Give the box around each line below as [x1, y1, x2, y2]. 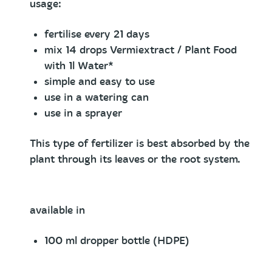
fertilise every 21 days [44, 28, 149, 41]
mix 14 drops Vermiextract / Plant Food [44, 44, 237, 56]
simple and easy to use [44, 75, 155, 88]
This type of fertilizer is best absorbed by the [30, 137, 250, 150]
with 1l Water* [44, 59, 114, 72]
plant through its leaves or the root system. [30, 153, 240, 166]
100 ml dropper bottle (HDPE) [44, 234, 189, 247]
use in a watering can [44, 91, 149, 104]
